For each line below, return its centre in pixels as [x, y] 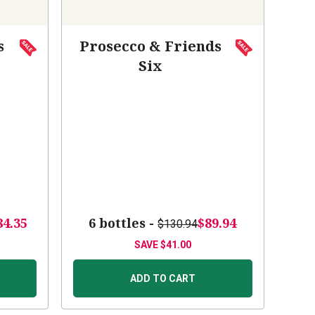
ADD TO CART [162, 279]
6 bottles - [123, 223]
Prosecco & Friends [151, 46]
